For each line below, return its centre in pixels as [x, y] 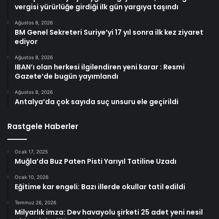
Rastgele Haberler [43, 126]
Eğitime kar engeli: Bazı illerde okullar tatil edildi [100, 186]
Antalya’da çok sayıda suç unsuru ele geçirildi [97, 101]
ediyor [26, 41]
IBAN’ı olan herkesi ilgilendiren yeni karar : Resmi [100, 67]
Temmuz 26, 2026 [35, 202]
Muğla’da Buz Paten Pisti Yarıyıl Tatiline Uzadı [96, 161]
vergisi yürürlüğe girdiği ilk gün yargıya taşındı [97, 7]
